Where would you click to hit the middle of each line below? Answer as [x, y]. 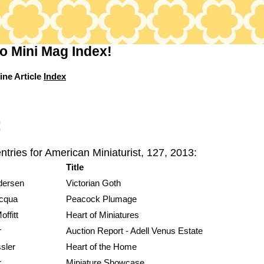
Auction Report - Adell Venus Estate [134, 231]
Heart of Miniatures [103, 215]
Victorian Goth [93, 183]
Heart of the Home [101, 247]
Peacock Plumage [101, 199]
